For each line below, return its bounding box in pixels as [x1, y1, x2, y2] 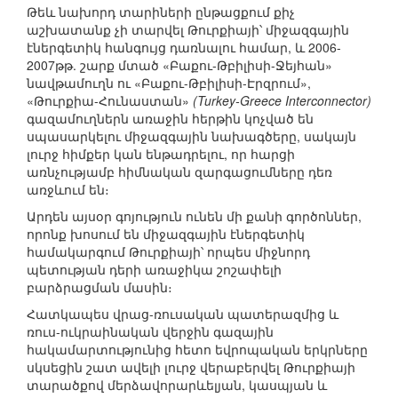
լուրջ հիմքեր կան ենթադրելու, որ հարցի [27, 145, 295, 163]
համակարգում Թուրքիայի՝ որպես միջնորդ [27, 243, 310, 261]
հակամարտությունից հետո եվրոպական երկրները [27, 340, 368, 359]
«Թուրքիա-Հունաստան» [27, 92, 193, 110]
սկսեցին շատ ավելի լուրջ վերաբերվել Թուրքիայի [27, 358, 355, 377]
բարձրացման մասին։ [27, 278, 172, 297]
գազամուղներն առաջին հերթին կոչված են [27, 109, 314, 128]
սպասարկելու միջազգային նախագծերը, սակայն [27, 127, 356, 146]
